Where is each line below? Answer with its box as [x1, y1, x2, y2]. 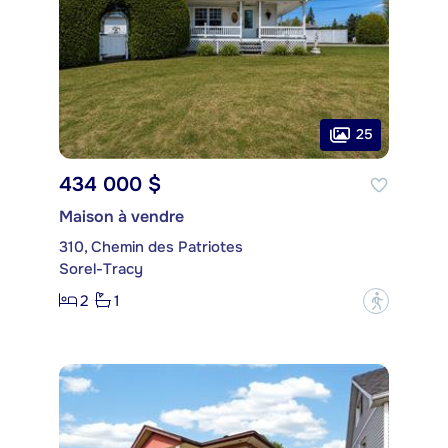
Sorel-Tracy [59, 258, 143, 279]
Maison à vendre [59, 205, 184, 227]
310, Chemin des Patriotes [59, 236, 243, 257]
